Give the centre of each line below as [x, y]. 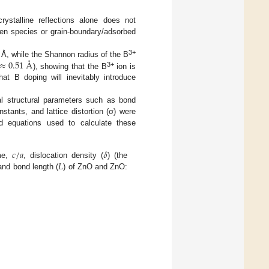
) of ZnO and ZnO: [95, 167]
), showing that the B [70, 66]
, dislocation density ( [64, 156]
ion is [125, 66]
